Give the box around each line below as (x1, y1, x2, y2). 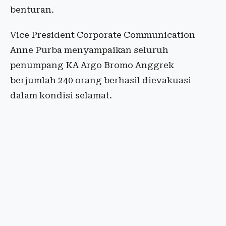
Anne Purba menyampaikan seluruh (10, 45, 168, 55)
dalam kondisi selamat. (10, 90, 112, 101)
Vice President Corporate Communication (10, 30, 195, 40)
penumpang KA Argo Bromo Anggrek (10, 60, 174, 71)
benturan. (10, 5, 54, 15)
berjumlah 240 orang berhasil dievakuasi (10, 75, 191, 86)
